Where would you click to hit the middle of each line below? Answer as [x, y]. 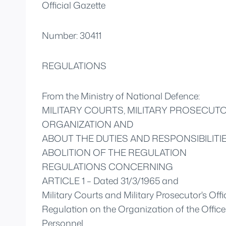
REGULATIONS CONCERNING [107, 166]
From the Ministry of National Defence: [121, 96]
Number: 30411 [72, 35]
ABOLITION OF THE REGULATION [114, 152]
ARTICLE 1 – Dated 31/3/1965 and [110, 180]
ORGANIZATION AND [88, 124]
